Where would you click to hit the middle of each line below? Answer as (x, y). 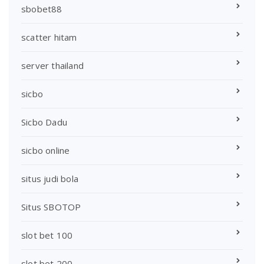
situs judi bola (50, 178)
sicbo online (46, 150)
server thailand (52, 65)
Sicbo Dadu (44, 122)
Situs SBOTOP (51, 207)
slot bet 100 (47, 235)
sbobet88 (42, 9)
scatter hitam (49, 37)
